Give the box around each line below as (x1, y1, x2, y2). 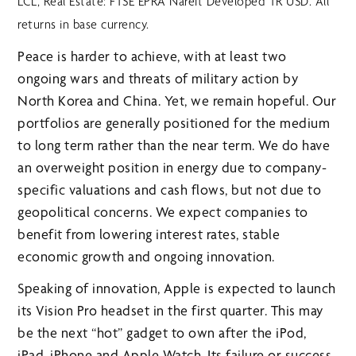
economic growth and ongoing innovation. (17, 248, 275, 265)
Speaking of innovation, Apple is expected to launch (17, 280, 336, 297)
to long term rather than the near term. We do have (17, 137, 331, 154)
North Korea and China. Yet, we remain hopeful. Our (17, 92, 337, 110)
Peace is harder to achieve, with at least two (17, 48, 287, 65)
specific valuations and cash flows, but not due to (17, 181, 322, 199)
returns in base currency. (17, 17, 149, 33)
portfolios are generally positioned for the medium (17, 114, 331, 132)
